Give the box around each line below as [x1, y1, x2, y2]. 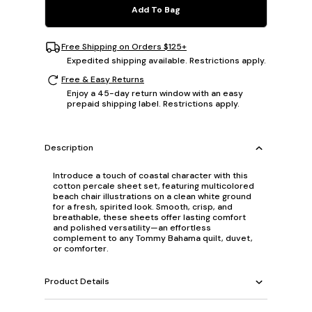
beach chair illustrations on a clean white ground [53, 190, 251, 202]
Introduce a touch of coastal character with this [53, 169, 248, 181]
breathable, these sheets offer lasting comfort [53, 211, 246, 223]
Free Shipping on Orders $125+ [61, 41, 187, 53]
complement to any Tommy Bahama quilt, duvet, [53, 232, 253, 244]
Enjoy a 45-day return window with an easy [67, 87, 243, 99]
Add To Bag [132, 3, 180, 15]
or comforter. [53, 242, 109, 254]
